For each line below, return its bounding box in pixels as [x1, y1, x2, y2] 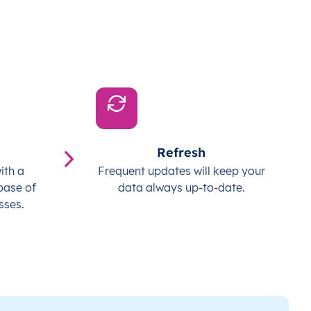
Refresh [157, 144, 206, 161]
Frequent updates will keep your [97, 164, 265, 178]
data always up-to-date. [117, 180, 245, 195]
